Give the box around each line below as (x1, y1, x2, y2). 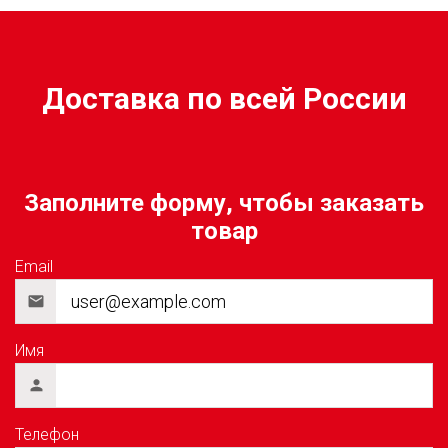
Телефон (15, 425, 79, 444)
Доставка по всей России (41, 81, 407, 116)
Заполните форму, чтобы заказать (24, 189, 424, 217)
